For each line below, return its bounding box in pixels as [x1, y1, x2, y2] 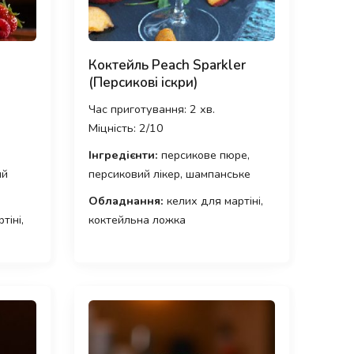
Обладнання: [88, 193, 164, 209]
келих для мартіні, [163, 193, 263, 209]
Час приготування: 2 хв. [88, 101, 215, 118]
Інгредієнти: [88, 147, 158, 164]
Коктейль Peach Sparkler [88, 56, 246, 75]
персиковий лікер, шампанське [88, 166, 250, 183]
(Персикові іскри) [88, 73, 198, 92]
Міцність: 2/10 [88, 120, 164, 137]
